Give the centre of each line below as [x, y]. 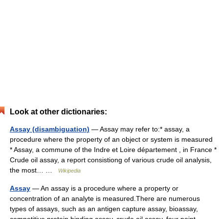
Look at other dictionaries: [58, 112]
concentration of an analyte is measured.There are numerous [105, 198]
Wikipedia [69, 171]
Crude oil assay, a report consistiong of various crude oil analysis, [111, 160]
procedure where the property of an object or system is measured [111, 139]
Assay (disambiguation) [50, 129]
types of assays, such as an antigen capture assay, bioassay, [104, 209]
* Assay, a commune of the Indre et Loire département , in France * [113, 150]
